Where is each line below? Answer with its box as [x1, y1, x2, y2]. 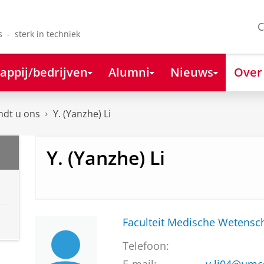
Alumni [108, 63, 150, 80]
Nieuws [170, 63, 213, 80]
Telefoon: [122, 239, 169, 253]
